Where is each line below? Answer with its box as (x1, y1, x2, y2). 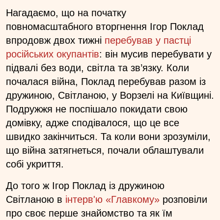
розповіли (160, 193, 207, 205)
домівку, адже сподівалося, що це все (6, 117, 179, 128)
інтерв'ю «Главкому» (65, 193, 160, 205)
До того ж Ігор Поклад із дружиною (6, 180, 165, 191)
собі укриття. (6, 158, 64, 169)
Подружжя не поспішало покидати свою (6, 103, 188, 114)
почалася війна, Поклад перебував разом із (6, 76, 206, 87)
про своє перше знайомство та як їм (6, 207, 172, 219)
